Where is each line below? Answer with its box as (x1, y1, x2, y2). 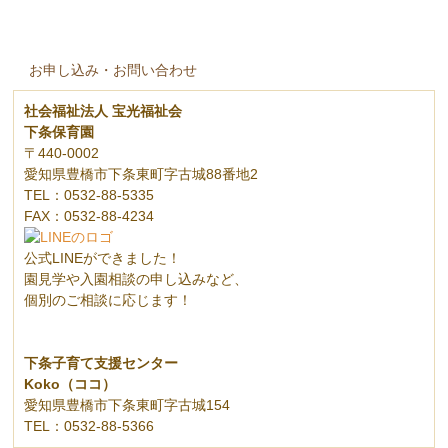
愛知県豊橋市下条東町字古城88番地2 (24, 166, 259, 183)
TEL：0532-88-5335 (24, 187, 155, 204)
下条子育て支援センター (24, 355, 179, 372)
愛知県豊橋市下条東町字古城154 (24, 397, 231, 414)
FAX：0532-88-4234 (24, 208, 155, 225)
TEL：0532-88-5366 (24, 418, 155, 435)
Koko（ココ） (24, 376, 117, 393)
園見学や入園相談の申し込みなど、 (24, 271, 249, 288)
